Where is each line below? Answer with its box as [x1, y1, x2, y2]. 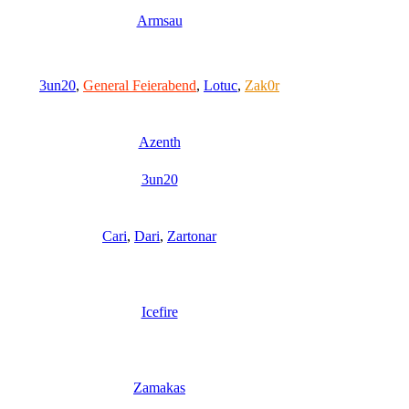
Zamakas [133, 379, 185, 395]
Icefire [141, 303, 178, 320]
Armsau [136, 12, 183, 28]
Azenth [138, 133, 181, 150]
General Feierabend [83, 77, 196, 93]
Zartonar [167, 227, 216, 244]
